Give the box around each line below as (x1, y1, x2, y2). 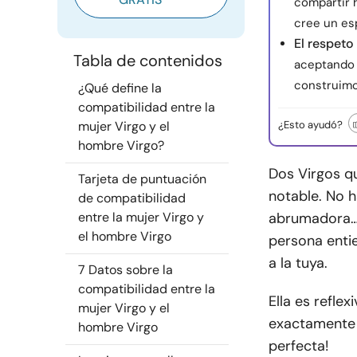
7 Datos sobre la (78, 261, 173, 278)
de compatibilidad (78, 190, 186, 206)
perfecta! (269, 336, 328, 355)
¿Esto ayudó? (278, 118, 343, 131)
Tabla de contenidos (73, 50, 222, 71)
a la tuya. (269, 253, 328, 273)
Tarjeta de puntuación (78, 171, 206, 187)
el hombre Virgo (78, 228, 171, 245)
